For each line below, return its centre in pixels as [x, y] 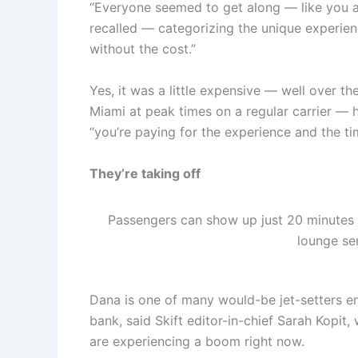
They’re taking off [145, 173]
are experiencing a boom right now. [197, 341]
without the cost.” [143, 49]
